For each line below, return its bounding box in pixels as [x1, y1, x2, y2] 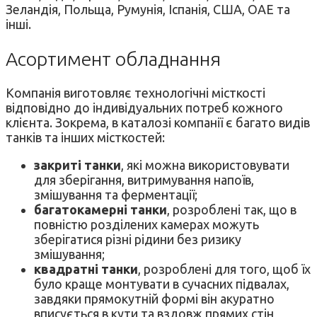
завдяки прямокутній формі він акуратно [34, 292, 275, 306]
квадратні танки [34, 262, 138, 277]
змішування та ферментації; [34, 188, 197, 202]
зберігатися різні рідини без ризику [34, 232, 241, 247]
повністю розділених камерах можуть [34, 217, 259, 232]
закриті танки [34, 158, 121, 173]
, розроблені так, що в [167, 202, 296, 217]
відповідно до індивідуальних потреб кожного [6, 100, 283, 115]
